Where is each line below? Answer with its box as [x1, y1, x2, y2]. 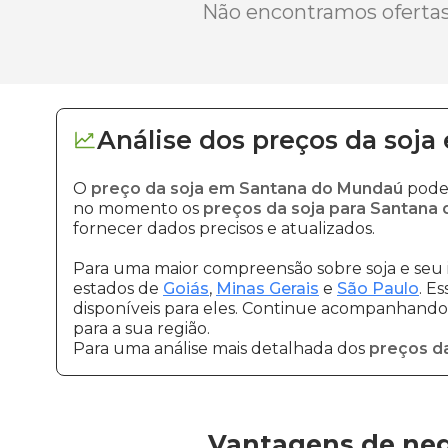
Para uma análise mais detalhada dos [73, 339, 369, 358]
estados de [73, 279, 163, 298]
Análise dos [97, 125, 245, 155]
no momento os [73, 199, 203, 218]
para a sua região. [73, 319, 210, 338]
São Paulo [337, 279, 419, 298]
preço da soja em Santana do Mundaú [91, 179, 403, 198]
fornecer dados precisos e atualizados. [73, 219, 375, 238]
